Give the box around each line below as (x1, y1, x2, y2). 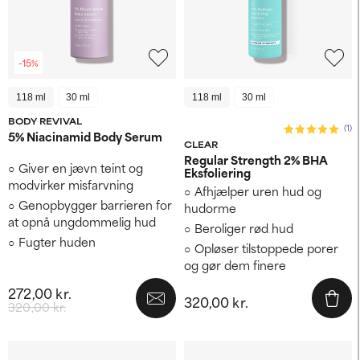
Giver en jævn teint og (18, 157, 143, 177)
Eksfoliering (184, 162, 251, 182)
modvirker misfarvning (8, 174, 133, 194)
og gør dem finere (184, 255, 286, 274)
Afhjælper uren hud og (194, 181, 321, 200)
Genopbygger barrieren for (18, 194, 172, 214)
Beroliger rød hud (194, 218, 293, 237)
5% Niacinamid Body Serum (8, 126, 162, 145)
